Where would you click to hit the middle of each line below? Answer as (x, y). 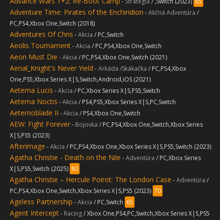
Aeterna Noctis (34, 101)
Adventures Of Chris (41, 34)
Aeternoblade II (34, 113)
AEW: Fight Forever (40, 124)
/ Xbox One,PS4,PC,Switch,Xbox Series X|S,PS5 (147, 213)
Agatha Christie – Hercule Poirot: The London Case (91, 179)
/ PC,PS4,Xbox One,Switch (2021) (123, 57)
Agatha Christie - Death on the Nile (65, 157)
